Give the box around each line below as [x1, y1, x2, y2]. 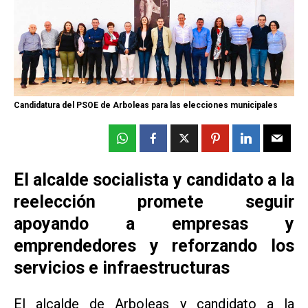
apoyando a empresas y [14, 214, 294, 234]
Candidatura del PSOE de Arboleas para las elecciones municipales [14, 100, 278, 111]
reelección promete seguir [14, 192, 294, 212]
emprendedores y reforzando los [14, 236, 294, 256]
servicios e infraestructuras [14, 258, 230, 278]
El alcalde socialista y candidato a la [14, 170, 294, 190]
